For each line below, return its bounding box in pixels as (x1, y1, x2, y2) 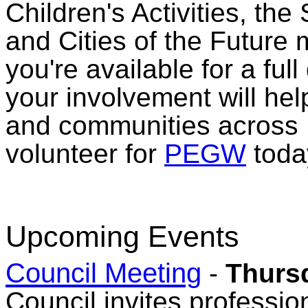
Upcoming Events (5, 219, 239, 253)
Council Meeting (5, 256, 201, 289)
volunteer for (5, 139, 164, 169)
